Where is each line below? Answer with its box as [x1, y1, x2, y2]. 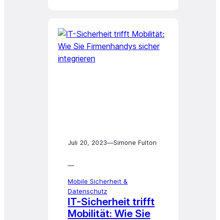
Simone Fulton [113, 138, 157, 146]
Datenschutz [68, 187, 107, 195]
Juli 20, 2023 [68, 138, 107, 146]
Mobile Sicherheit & [68, 177, 128, 185]
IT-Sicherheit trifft [68, 195, 155, 208]
